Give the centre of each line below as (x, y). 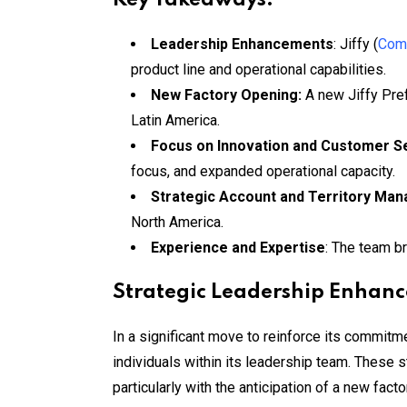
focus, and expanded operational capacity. (263, 171)
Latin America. (175, 120)
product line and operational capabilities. (258, 69)
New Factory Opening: (228, 94)
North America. (177, 222)
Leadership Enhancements (242, 44)
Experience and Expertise (238, 247)
